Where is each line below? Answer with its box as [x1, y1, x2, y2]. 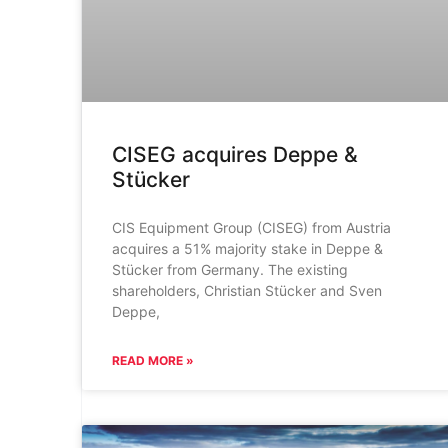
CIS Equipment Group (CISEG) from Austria [111, 219, 391, 237]
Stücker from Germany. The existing [111, 261, 348, 279]
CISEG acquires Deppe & [111, 142, 358, 168]
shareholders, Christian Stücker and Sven [111, 282, 382, 300]
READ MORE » [111, 353, 194, 369]
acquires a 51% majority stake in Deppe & [111, 240, 383, 258]
